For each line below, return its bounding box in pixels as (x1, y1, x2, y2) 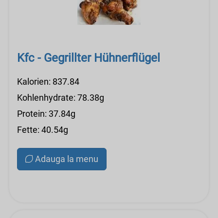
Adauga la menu (35, 154, 98, 164)
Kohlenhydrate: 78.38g (17, 92, 104, 103)
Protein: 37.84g (17, 109, 75, 119)
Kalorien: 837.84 (17, 76, 79, 87)
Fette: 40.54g (17, 125, 68, 135)
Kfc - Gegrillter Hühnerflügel (17, 51, 160, 65)
